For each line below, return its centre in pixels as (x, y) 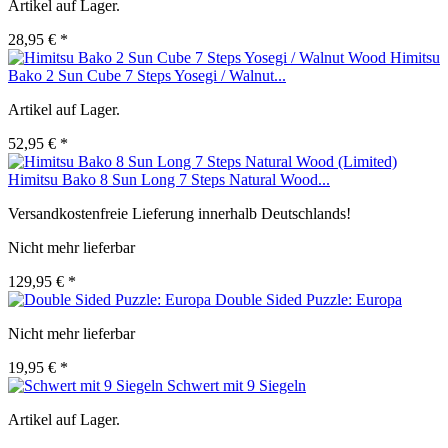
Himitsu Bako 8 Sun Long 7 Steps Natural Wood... (169, 180)
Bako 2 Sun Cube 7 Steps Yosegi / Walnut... (147, 76)
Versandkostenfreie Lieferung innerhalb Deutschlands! (179, 214)
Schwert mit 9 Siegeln (236, 386)
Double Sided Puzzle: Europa (308, 300)
